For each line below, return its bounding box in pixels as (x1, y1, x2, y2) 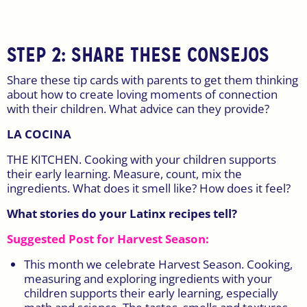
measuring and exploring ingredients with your (24, 270, 272, 286)
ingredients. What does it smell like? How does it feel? (7, 180, 291, 196)
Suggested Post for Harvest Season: (7, 230, 209, 247)
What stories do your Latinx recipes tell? (7, 205, 237, 221)
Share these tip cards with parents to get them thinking (7, 71, 298, 88)
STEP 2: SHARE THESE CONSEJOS (7, 42, 269, 68)
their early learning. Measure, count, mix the (7, 165, 242, 182)
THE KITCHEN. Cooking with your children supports (7, 151, 276, 167)
